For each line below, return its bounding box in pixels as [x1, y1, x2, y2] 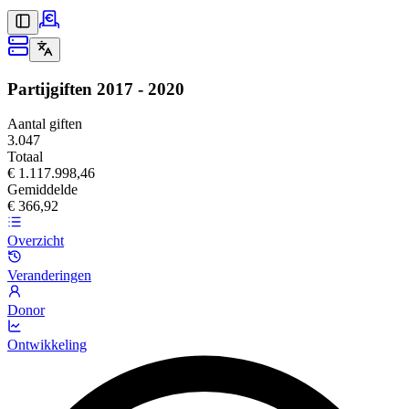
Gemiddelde [7, 182, 78, 198]
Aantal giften [7, 116, 82, 132]
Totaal [7, 149, 43, 165]
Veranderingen [7, 267, 91, 284]
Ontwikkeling [7, 337, 87, 353]
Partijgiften [7, 79, 92, 99]
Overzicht [7, 233, 64, 249]
